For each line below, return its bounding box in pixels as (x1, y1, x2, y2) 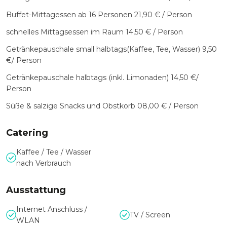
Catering (6, 127, 48, 138)
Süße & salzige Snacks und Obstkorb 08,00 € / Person (6, 101, 199, 110)
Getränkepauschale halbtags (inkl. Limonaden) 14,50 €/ (6, 73, 199, 82)
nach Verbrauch (16, 159, 71, 168)
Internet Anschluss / (16, 205, 87, 214)
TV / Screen (130, 210, 170, 219)
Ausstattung (6, 184, 66, 196)
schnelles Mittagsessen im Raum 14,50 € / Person (6, 27, 183, 36)
